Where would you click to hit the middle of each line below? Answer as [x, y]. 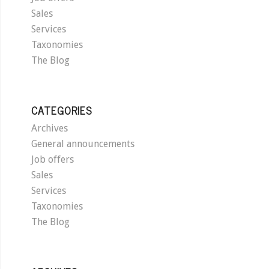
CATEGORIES [62, 110]
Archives [50, 128]
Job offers [53, 160]
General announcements [83, 144]
